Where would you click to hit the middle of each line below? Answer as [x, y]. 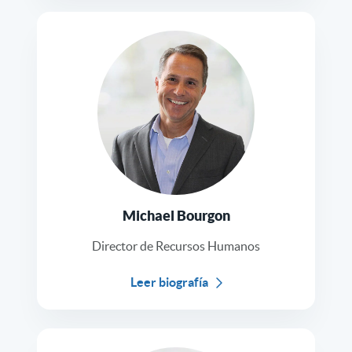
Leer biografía [169, 282]
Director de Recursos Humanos [176, 246]
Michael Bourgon [176, 216]
